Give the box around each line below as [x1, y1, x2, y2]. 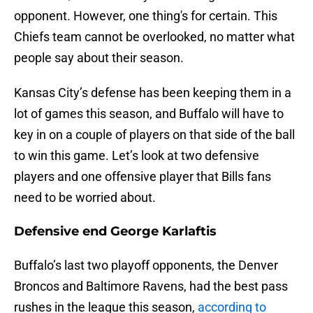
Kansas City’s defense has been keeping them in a [14, 85, 291, 101]
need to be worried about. [14, 190, 159, 205]
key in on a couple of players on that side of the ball [14, 127, 295, 143]
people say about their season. [14, 50, 187, 66]
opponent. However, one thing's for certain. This [14, 8, 277, 24]
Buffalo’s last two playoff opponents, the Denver [14, 258, 278, 273]
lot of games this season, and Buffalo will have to [14, 106, 284, 122]
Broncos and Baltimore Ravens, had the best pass [14, 279, 288, 294]
